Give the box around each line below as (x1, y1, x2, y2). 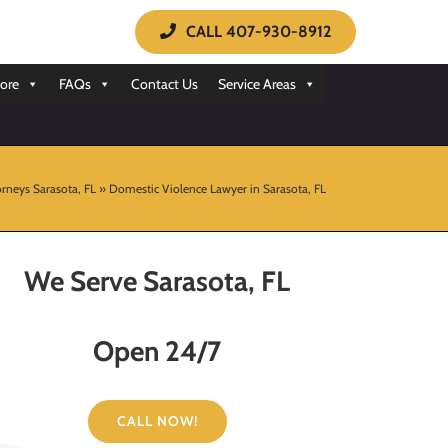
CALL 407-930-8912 (186, 22, 331, 41)
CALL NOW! (116, 412, 198, 430)
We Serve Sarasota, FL (24, 264, 291, 298)
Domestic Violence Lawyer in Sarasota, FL (109, 180, 326, 196)
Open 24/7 (93, 334, 222, 368)
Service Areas (218, 75, 296, 93)
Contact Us (131, 75, 198, 93)
